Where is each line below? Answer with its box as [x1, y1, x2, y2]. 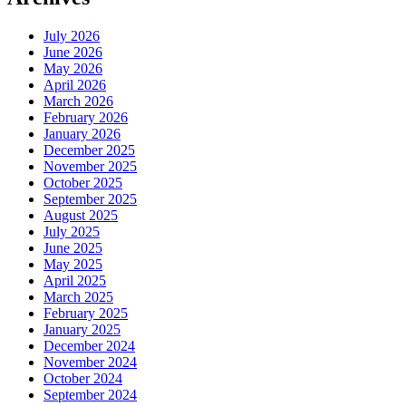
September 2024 [43, 386, 137, 402]
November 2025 [43, 158, 137, 174]
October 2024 [43, 370, 122, 386]
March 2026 [43, 92, 113, 109]
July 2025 [43, 223, 100, 239]
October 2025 [43, 174, 122, 190]
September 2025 [43, 190, 137, 207]
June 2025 [43, 239, 102, 256]
